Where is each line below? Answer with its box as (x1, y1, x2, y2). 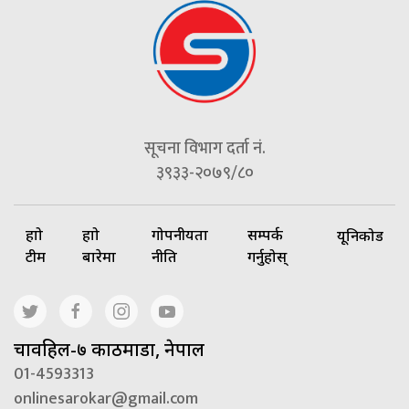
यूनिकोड (337, 225, 383, 246)
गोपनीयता (151, 225, 208, 246)
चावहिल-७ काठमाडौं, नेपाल (14, 337, 204, 362)
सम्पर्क (246, 225, 283, 246)
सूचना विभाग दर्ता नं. (143, 135, 266, 163)
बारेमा (82, 246, 117, 267)
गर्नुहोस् (246, 246, 287, 267)
